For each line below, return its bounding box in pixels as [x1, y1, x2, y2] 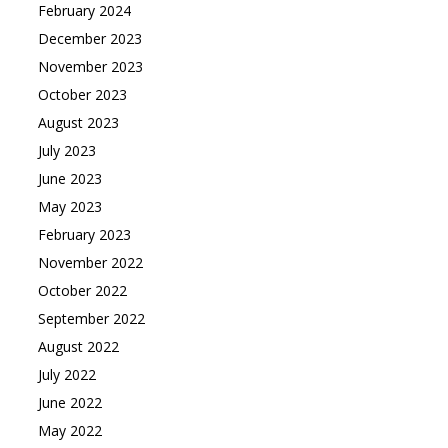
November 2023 [37, 57, 143, 76]
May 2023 [37, 197, 102, 216]
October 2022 [37, 281, 127, 300]
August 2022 [37, 337, 119, 356]
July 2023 [37, 141, 96, 160]
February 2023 [37, 225, 131, 244]
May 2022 [37, 421, 102, 440]
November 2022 [37, 253, 143, 272]
